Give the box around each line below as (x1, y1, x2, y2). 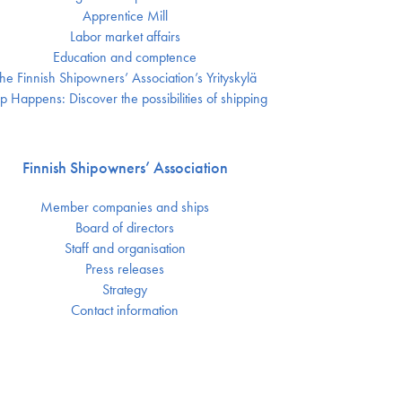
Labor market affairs (69, 27, 180, 46)
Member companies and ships (40, 197, 210, 216)
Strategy (102, 280, 148, 299)
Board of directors (75, 218, 175, 237)
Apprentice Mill (82, 6, 168, 25)
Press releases (85, 259, 165, 278)
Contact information (71, 301, 179, 319)
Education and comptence (53, 48, 197, 66)
